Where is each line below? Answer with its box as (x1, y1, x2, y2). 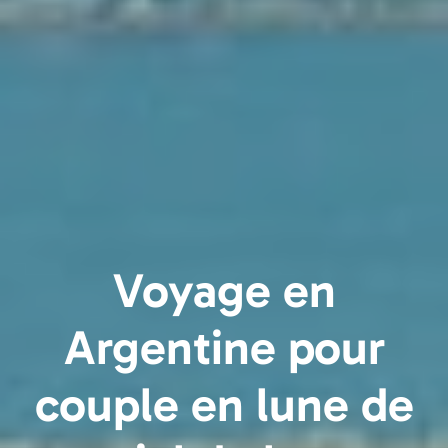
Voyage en (112, 261, 336, 319)
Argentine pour (63, 318, 385, 376)
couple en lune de (34, 375, 414, 433)
